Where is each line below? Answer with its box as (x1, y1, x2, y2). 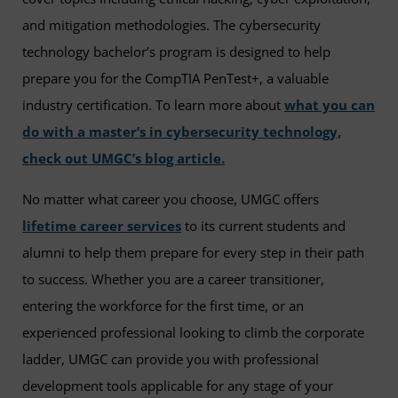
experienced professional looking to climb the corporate (22, 323, 364, 341)
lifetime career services (22, 217, 181, 235)
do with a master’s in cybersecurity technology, (22, 123, 341, 140)
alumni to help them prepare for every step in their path (22, 243, 364, 261)
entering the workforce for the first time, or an (22, 297, 304, 314)
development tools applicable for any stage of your (22, 377, 333, 394)
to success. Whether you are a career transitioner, (22, 270, 324, 288)
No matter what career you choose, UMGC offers (22, 190, 319, 208)
